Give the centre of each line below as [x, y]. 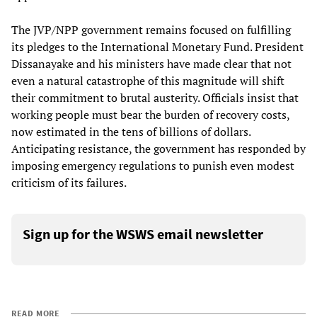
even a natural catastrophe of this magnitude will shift [148, 80]
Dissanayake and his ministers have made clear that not [151, 63]
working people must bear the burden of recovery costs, [150, 114]
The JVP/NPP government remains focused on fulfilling [151, 29]
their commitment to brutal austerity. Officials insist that [155, 97]
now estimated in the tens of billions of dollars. [131, 131]
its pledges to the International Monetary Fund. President [157, 46]
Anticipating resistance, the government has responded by [158, 148]
